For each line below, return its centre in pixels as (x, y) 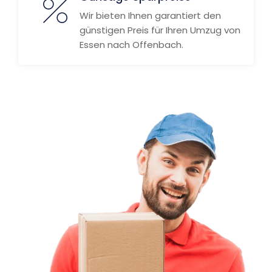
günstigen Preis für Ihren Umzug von (160, 30)
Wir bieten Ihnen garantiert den (150, 15)
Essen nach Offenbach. (131, 45)
